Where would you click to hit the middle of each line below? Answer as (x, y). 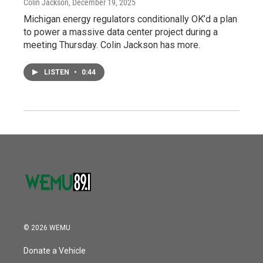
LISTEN (58, 72)
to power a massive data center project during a (121, 32)
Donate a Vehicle (55, 250)
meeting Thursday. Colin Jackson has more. (112, 45)
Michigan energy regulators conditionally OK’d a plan (130, 19)
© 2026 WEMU (47, 227)
